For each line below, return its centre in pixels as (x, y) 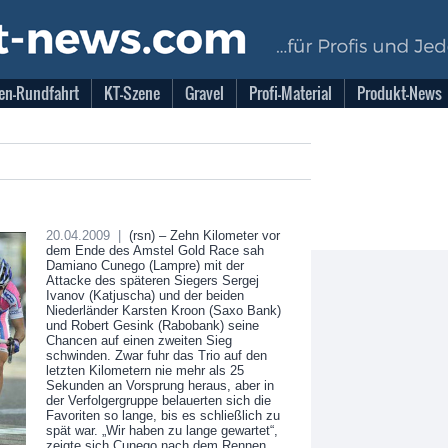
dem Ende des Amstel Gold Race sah (154, 250)
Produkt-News (399, 93)
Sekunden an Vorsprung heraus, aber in (159, 385)
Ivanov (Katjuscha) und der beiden (144, 295)
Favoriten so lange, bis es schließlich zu (162, 415)
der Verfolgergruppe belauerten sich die (158, 400)
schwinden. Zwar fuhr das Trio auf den (156, 355)
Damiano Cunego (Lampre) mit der (144, 265)
